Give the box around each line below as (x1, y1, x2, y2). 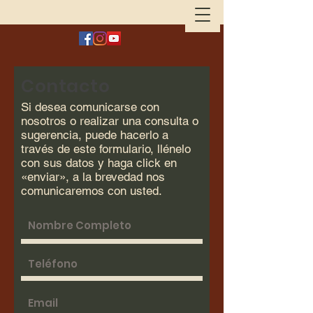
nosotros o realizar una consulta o (21, 114, 198, 128)
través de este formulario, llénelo (21, 142, 191, 156)
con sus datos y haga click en (21, 156, 177, 170)
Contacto (21, 74, 110, 99)
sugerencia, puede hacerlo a (21, 128, 168, 142)
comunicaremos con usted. (21, 184, 162, 198)
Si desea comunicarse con (21, 100, 159, 114)
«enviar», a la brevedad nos (21, 170, 165, 184)
